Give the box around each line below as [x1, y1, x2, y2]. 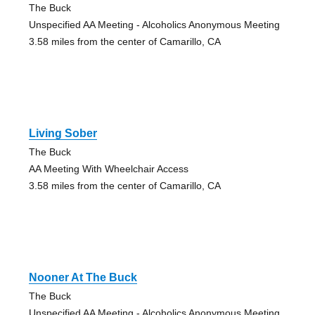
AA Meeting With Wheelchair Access [28, 163, 188, 175]
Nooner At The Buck [28, 271, 137, 284]
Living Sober [28, 127, 97, 140]
